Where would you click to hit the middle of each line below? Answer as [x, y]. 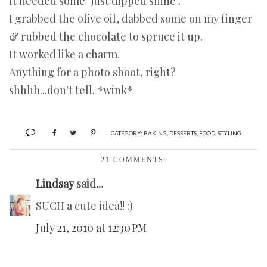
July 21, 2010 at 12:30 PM [91, 228]
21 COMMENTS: [133, 160]
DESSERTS [183, 133]
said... [89, 184]
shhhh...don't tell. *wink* [71, 90]
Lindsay [55, 184]
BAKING [155, 133]
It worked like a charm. [64, 55]
